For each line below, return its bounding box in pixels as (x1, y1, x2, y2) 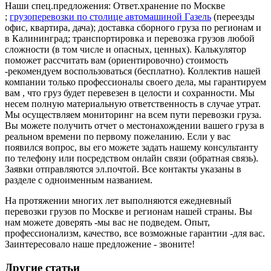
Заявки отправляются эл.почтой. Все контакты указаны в (5, 163, 241, 174)
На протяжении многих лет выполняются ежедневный (5, 195, 232, 206)
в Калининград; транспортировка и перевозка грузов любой (5, 33, 255, 44)
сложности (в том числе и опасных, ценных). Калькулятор (5, 44, 246, 54)
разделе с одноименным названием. (5, 174, 152, 185)
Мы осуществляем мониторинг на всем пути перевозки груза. (5, 109, 261, 120)
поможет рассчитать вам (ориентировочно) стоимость (5, 54, 228, 65)
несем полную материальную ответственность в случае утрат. (5, 98, 261, 109)
